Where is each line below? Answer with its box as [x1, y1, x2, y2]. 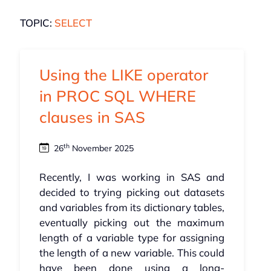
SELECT [54, 16, 92, 30]
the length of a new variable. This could [39, 246, 225, 260]
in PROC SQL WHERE [39, 87, 196, 106]
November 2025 [69, 143, 134, 154]
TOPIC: [19, 16, 54, 30]
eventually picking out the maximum [39, 216, 225, 229]
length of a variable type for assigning [39, 231, 225, 244]
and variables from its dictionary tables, [39, 201, 225, 214]
